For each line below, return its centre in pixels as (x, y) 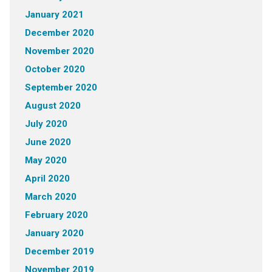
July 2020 (46, 124)
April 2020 (47, 179)
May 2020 (46, 161)
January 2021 (54, 15)
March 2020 (50, 197)
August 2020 (53, 106)
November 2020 (59, 51)
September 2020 (61, 88)
